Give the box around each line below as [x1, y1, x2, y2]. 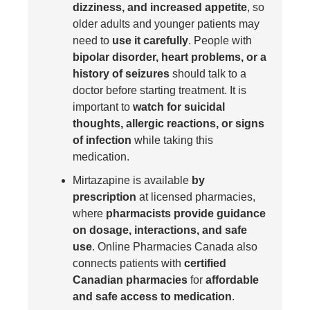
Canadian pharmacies [73, 274, 188, 286]
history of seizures [73, 68, 170, 80]
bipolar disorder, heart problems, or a [73, 51, 266, 64]
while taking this [131, 134, 213, 147]
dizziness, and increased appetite [73, 1, 247, 14]
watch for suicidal [133, 101, 225, 113]
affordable [206, 274, 259, 286]
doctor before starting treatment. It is [73, 84, 246, 97]
